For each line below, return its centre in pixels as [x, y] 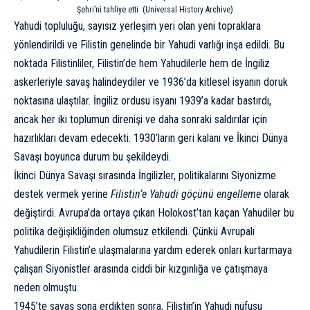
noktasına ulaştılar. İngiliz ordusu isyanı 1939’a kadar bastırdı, [143, 100]
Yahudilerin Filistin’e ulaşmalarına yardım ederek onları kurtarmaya [153, 250]
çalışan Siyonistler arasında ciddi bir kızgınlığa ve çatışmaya [141, 268]
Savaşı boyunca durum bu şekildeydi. [92, 156]
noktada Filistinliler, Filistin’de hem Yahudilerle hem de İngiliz [142, 63]
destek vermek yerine [62, 194]
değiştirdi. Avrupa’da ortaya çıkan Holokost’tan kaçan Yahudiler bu [154, 212]
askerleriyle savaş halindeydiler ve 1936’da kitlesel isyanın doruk [151, 82]
